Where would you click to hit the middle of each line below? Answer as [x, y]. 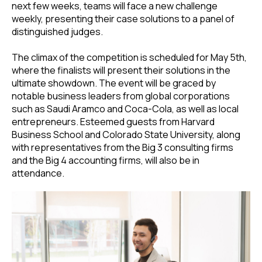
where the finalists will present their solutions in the [121, 70]
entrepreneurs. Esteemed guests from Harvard [113, 122]
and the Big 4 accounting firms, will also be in [106, 161]
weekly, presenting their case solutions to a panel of [123, 19]
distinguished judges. [57, 32]
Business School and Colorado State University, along [126, 135]
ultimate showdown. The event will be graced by [114, 83]
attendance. [38, 173]
